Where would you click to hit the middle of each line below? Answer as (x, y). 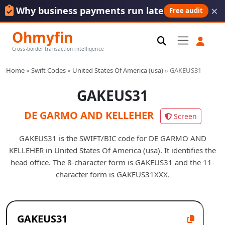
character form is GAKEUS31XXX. (113, 174)
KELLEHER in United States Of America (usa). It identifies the (113, 150)
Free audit (186, 11)
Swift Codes (48, 70)
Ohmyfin (42, 37)
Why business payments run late (90, 11)
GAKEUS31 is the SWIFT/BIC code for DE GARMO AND (113, 138)
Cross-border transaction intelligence (58, 49)
